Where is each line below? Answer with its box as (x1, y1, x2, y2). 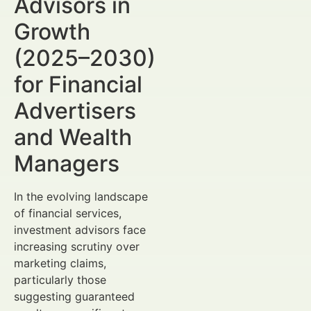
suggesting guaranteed (14, 289, 135, 303)
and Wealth (14, 124, 132, 151)
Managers (14, 150, 119, 177)
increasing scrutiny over (14, 239, 140, 253)
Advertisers (14, 97, 136, 124)
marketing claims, (14, 256, 106, 270)
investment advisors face (14, 223, 146, 237)
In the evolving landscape (14, 190, 148, 203)
